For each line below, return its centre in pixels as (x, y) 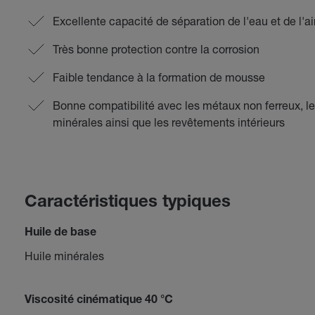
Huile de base (60, 233)
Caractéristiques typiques (127, 203)
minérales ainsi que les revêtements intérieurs (168, 122)
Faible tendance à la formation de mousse (159, 77)
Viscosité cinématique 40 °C (98, 301)
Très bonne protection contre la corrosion (156, 49)
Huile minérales (64, 256)
